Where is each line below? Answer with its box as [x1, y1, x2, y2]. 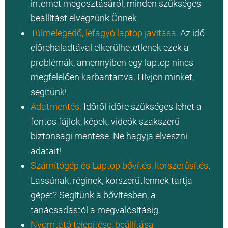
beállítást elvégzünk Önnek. [31, 13, 141, 24]
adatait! [31, 146, 63, 157]
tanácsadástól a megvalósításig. [31, 205, 162, 216]
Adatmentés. [31, 101, 81, 112]
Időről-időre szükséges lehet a [81, 101, 202, 112]
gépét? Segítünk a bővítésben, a [31, 190, 156, 201]
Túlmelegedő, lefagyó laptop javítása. [31, 27, 178, 39]
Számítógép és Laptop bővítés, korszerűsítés [31, 160, 208, 172]
